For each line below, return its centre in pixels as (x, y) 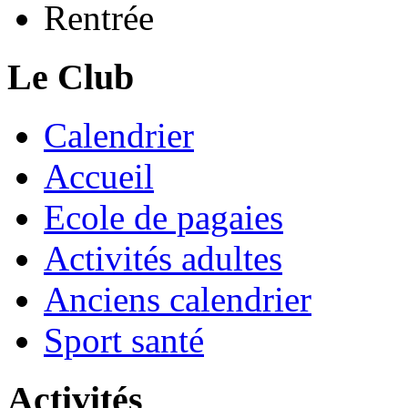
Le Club (71, 76)
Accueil (99, 177)
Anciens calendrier (178, 300)
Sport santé (124, 341)
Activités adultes (163, 259)
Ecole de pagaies (163, 218)
